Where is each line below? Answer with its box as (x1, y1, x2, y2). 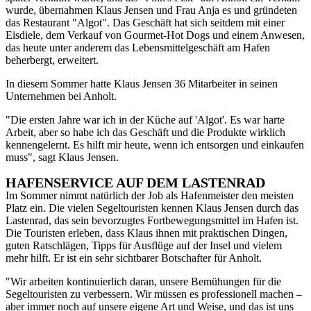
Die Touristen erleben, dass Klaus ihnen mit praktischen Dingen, (6, 227, 287, 239)
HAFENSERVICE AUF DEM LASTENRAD (6, 175, 265, 191)
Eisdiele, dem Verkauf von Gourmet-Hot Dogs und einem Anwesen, (6, 28, 305, 41)
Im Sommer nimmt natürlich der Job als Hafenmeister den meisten (6, 190, 294, 202)
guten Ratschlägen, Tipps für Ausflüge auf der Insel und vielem (6, 239, 282, 252)
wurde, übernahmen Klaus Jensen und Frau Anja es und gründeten (6, 3, 297, 16)
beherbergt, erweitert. (6, 53, 99, 66)
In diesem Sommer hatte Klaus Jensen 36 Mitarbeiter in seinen (6, 77, 278, 90)
